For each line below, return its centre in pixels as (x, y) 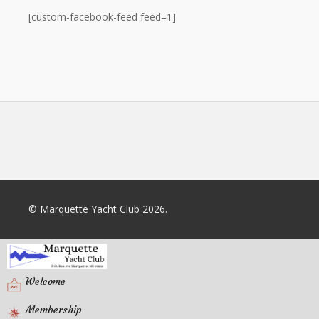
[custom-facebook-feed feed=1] (102, 17)
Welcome (46, 282)
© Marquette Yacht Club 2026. (98, 209)
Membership (54, 310)
